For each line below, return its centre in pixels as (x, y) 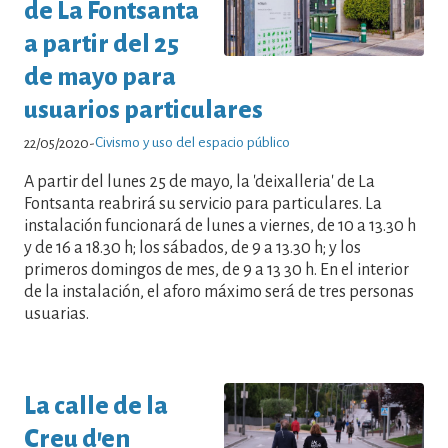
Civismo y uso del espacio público (192, 142)
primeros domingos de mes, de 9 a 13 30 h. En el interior (216, 269)
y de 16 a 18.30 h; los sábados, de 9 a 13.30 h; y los (192, 247)
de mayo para (100, 76)
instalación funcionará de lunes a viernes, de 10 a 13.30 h (220, 225)
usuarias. (56, 313)
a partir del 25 (101, 43)
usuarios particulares (143, 109)
